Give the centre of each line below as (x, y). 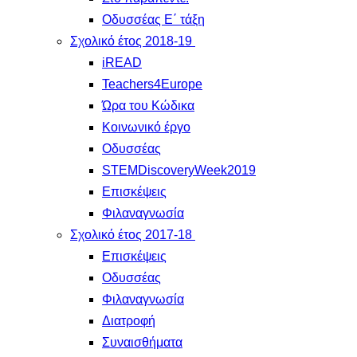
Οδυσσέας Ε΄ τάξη (153, 20)
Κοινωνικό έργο (146, 127)
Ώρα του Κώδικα (148, 106)
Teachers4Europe (152, 84)
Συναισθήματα (142, 342)
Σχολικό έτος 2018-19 (131, 41)
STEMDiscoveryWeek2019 (179, 170)
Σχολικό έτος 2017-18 (131, 235)
